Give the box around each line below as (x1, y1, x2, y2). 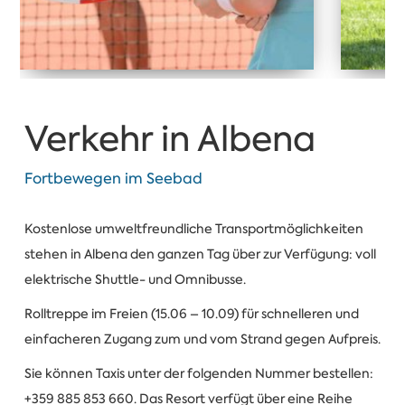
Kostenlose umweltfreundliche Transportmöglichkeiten (24, 220, 363, 237)
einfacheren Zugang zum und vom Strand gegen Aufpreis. (24, 330, 381, 347)
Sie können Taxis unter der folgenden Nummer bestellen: (24, 364, 373, 381)
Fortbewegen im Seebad (24, 169, 202, 189)
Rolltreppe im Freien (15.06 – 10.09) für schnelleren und (24, 305, 359, 322)
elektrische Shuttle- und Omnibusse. (24, 270, 249, 287)
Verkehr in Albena (24, 116, 316, 163)
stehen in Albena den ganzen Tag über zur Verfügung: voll (24, 245, 376, 262)
